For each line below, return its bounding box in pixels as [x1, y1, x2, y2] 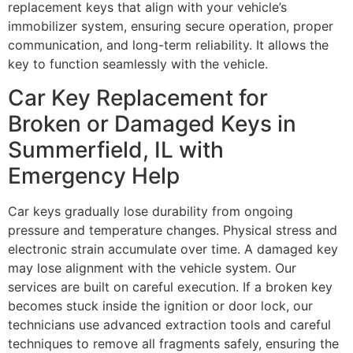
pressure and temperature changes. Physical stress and [8, 221, 337, 238]
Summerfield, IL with [8, 136, 224, 163]
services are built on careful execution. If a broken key [8, 278, 333, 295]
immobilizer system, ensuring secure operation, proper [8, 18, 333, 35]
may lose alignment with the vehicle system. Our [8, 259, 296, 276]
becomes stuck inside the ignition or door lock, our [8, 297, 313, 314]
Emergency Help [8, 162, 180, 189]
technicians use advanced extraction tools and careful [8, 316, 331, 333]
